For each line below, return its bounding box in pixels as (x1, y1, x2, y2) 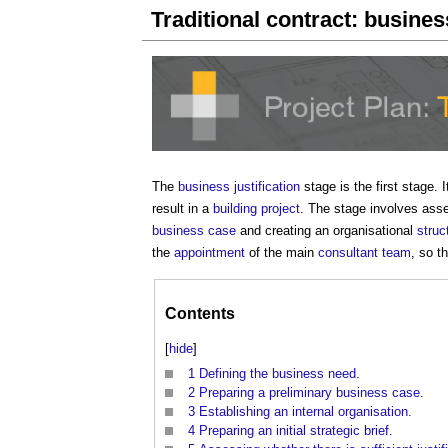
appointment (174, 245, 245, 261)
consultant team (318, 245, 411, 261)
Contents (165, 305, 235, 323)
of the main (245, 245, 318, 261)
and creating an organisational (236, 223, 417, 239)
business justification (178, 179, 300, 195)
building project (213, 201, 300, 217)
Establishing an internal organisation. (199, 404, 412, 420)
